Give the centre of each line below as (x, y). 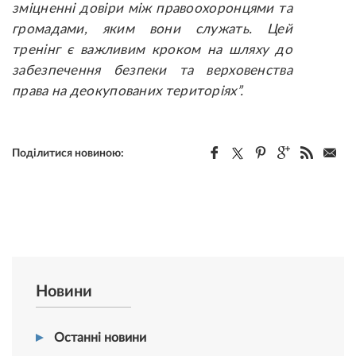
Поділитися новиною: (68, 154)
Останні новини (100, 338)
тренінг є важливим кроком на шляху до (152, 50)
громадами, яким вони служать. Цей (152, 29)
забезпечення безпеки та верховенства (152, 71)
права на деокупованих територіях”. (128, 91)
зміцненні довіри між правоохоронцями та (152, 9)
